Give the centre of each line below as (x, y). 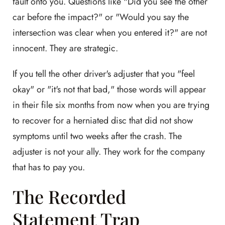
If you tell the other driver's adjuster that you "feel (104, 74)
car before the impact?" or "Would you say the (101, 17)
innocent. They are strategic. (65, 48)
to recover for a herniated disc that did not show (103, 121)
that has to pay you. (49, 167)
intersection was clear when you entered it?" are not (110, 33)
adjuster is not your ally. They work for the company (109, 152)
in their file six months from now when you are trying (111, 105)
